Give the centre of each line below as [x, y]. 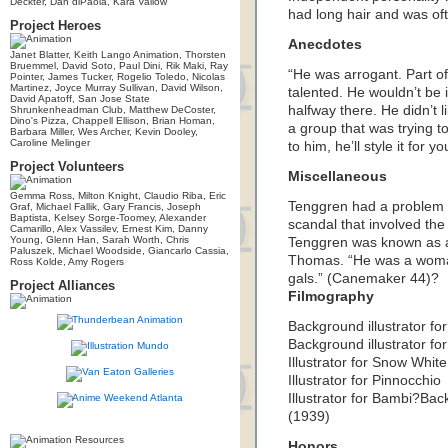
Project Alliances [62, 285]
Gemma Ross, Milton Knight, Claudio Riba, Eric [118, 195]
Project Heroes [55, 25]
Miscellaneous [337, 176]
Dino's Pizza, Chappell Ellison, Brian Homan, [112, 120]
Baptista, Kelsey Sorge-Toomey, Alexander [108, 217]
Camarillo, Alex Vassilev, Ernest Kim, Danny [109, 228]
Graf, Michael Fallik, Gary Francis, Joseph [105, 206]
